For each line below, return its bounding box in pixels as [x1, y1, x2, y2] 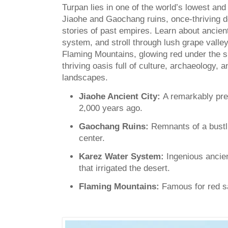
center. [79, 133, 105, 143]
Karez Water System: [79, 152, 164, 161]
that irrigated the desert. [79, 163, 170, 173]
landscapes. [62, 73, 108, 83]
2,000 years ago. [79, 103, 142, 113]
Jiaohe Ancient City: [79, 91, 163, 101]
